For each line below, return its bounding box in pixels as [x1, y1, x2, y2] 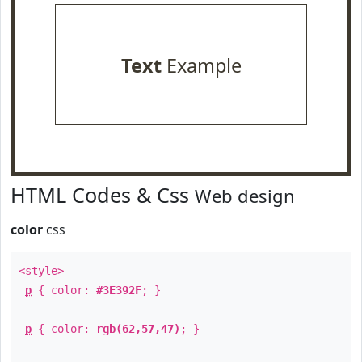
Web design [195, 183, 295, 208]
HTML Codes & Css [11, 181, 195, 208]
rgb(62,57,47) [96, 322, 180, 335]
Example [161, 53, 242, 78]
